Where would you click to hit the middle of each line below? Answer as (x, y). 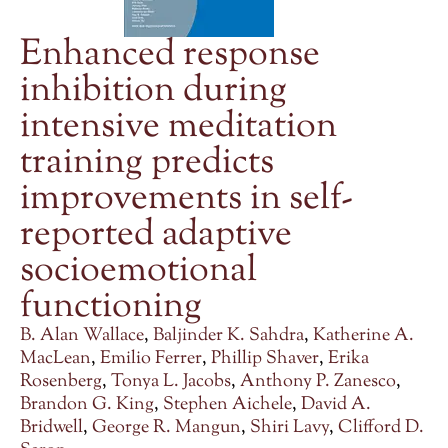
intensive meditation (178, 127)
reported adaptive (156, 235)
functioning (111, 307)
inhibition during (153, 91)
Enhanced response (170, 55)
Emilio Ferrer (151, 359)
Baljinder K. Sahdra (228, 336)
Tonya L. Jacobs (171, 382)
